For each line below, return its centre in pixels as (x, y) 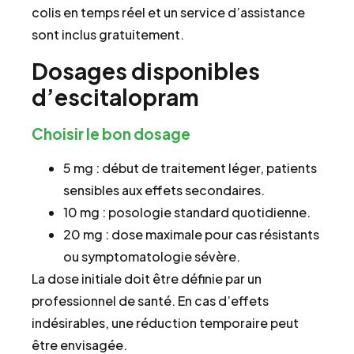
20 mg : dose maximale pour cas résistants (191, 234)
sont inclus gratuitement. (108, 35)
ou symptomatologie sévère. (152, 256)
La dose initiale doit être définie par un (147, 278)
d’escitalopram (115, 96)
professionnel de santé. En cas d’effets (150, 300)
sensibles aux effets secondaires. (164, 190)
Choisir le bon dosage (111, 133)
